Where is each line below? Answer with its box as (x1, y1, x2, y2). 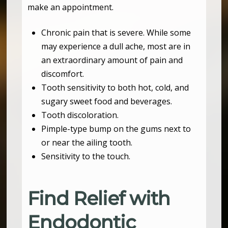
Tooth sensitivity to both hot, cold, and (41, 82, 189, 94)
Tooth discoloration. (41, 109, 121, 121)
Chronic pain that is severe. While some (41, 27, 191, 39)
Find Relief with (27, 187, 170, 210)
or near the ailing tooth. (41, 137, 134, 149)
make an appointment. (27, 2, 116, 13)
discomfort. (41, 68, 86, 80)
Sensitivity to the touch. (41, 151, 132, 162)
